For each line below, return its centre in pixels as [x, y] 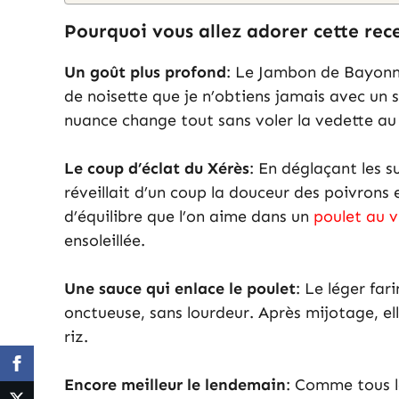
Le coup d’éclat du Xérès [157, 169]
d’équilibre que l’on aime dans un [189, 217]
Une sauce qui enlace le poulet [180, 289]
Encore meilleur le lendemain [175, 385]
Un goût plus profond [145, 73]
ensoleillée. [105, 241]
